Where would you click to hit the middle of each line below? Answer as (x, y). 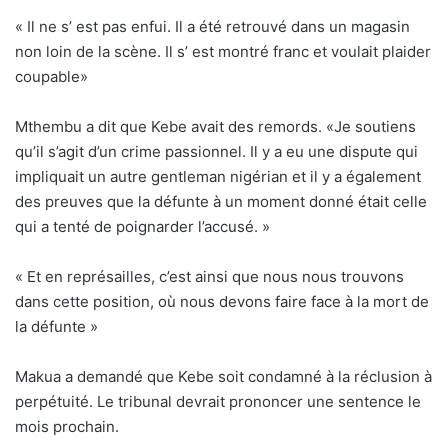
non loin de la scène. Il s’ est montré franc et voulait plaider (223, 52)
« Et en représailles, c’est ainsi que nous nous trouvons (209, 277)
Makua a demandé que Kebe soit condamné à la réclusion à (223, 377)
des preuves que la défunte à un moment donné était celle (221, 202)
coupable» (51, 77)
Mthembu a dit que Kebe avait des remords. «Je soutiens (215, 127)
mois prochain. (67, 427)
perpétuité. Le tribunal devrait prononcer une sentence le (218, 402)
